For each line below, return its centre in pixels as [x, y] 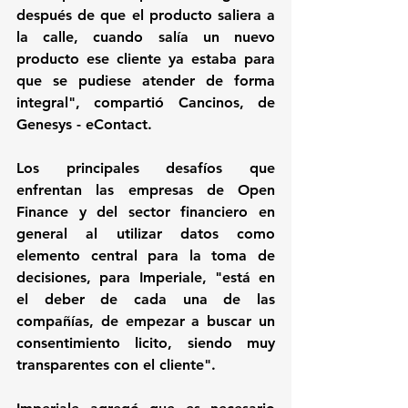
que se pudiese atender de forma [146, 81]
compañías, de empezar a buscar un [146, 321]
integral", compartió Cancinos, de [146, 103]
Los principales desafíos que [146, 168]
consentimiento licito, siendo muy [146, 343]
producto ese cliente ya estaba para [146, 59]
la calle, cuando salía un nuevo [146, 37]
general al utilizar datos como [146, 234]
